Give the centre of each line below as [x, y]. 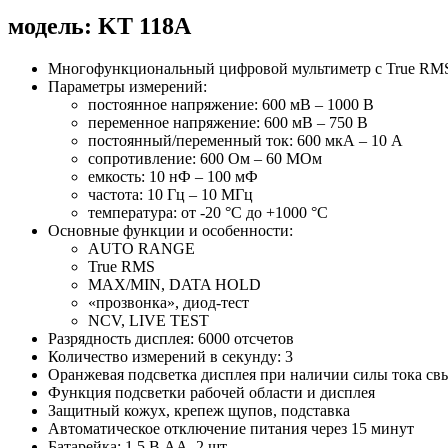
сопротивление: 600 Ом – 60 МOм [205, 158]
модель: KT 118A [99, 25]
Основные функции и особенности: [170, 230]
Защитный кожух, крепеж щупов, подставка [199, 410]
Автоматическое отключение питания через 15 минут [231, 428]
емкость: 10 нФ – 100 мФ [173, 176]
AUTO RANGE [141, 248]
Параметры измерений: [127, 86]
